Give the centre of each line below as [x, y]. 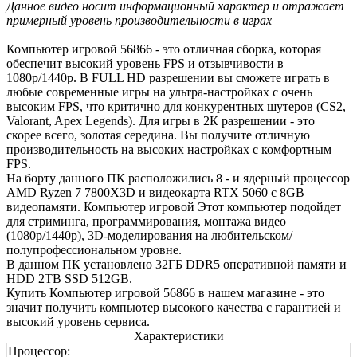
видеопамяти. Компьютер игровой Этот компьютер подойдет [174, 206]
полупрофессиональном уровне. [94, 249]
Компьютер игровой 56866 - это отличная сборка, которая [164, 49]
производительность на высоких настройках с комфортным [169, 149]
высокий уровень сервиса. [78, 321]
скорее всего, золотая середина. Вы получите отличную [158, 135]
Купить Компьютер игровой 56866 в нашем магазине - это [165, 292]
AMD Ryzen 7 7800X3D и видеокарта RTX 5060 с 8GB [155, 192]
